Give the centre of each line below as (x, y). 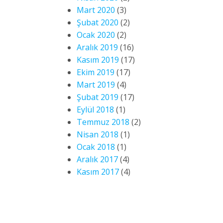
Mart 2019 (96, 85)
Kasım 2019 (98, 60)
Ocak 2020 (96, 35)
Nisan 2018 (98, 134)
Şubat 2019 (98, 97)
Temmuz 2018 (103, 122)
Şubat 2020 (98, 22)
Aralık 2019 (97, 47)
